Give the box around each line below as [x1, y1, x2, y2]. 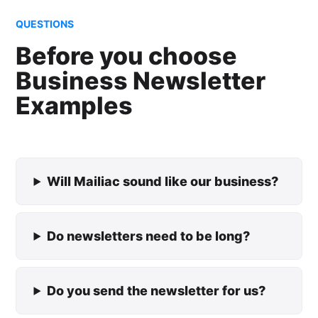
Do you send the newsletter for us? [47, 283, 266, 298]
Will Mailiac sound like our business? [47, 174, 279, 189]
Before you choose [16, 41, 238, 70]
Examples [16, 91, 133, 120]
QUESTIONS [16, 18, 75, 30]
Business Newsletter [16, 66, 266, 95]
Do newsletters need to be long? [47, 229, 251, 243]
